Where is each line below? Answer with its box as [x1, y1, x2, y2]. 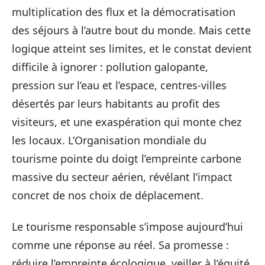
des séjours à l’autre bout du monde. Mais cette [12, 22, 251, 37]
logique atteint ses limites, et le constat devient [12, 41, 252, 56]
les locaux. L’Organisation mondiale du [12, 132, 206, 147]
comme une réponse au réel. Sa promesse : [12, 238, 229, 252]
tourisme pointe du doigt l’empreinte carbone [12, 151, 241, 166]
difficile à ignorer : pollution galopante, [12, 59, 208, 74]
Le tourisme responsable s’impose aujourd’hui [12, 219, 243, 234]
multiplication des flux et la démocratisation [12, 4, 235, 19]
